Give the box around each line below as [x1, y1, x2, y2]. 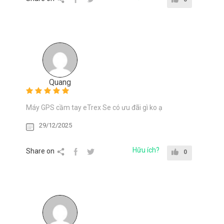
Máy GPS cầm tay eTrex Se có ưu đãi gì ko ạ [26, 103, 162, 111]
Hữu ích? [132, 145, 159, 154]
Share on [26, 146, 54, 155]
